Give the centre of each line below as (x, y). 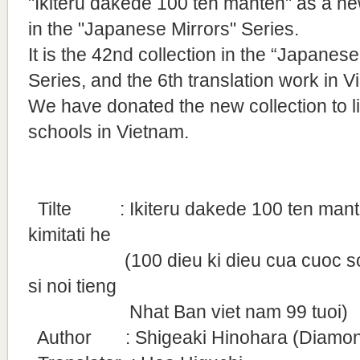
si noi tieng (72, 286)
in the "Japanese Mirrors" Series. (164, 29)
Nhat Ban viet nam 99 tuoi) (193, 312)
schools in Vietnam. (108, 132)
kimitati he (70, 235)
